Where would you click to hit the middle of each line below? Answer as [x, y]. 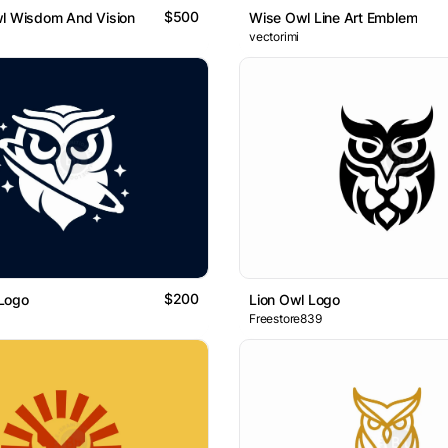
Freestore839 [285, 319]
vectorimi [274, 36]
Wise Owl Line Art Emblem [333, 17]
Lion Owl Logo [294, 300]
